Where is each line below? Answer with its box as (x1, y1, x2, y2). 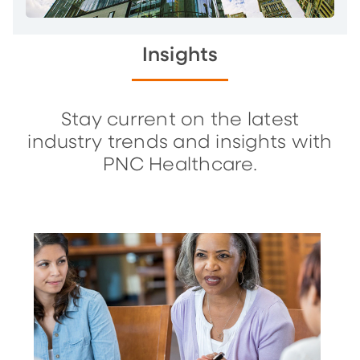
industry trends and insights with (27, 133, 333, 152)
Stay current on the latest (60, 110, 300, 129)
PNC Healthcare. (103, 155, 257, 174)
